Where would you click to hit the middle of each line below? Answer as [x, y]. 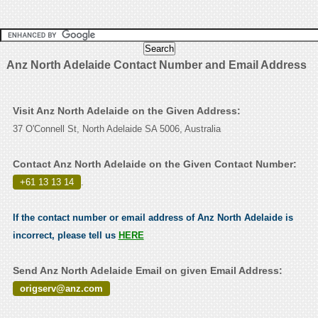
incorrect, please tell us [65, 236]
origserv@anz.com [61, 289]
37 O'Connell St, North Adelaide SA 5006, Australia [116, 129]
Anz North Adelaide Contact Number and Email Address [156, 65]
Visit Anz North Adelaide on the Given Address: [126, 111]
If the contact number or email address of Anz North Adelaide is [153, 218]
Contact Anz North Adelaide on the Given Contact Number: [154, 164]
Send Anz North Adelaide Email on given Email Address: [147, 271]
